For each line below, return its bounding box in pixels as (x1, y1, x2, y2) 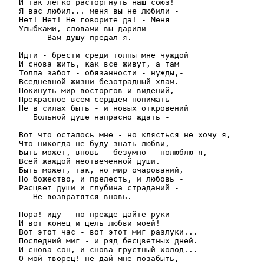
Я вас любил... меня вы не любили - (5, 6, 179, 15)
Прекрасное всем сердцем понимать (5, 94, 170, 104)
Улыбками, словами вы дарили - (5, 24, 156, 33)
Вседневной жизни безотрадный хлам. (5, 77, 179, 86)
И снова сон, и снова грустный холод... (5, 245, 198, 254)
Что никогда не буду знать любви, (5, 138, 170, 148)
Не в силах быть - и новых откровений (5, 103, 189, 113)
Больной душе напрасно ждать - (5, 112, 170, 121)
